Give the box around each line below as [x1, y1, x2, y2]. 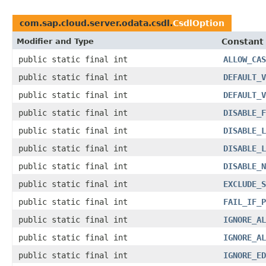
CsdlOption [173, 18, 224, 28]
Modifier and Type [17, 37, 94, 46]
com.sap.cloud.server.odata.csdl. [20, 18, 173, 28]
